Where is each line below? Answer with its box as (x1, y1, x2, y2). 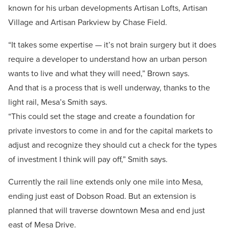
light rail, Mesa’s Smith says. (8, 96, 107, 108)
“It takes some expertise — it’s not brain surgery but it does (8, 39, 216, 51)
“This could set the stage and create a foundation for (8, 110, 195, 123)
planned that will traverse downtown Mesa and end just (8, 204, 205, 217)
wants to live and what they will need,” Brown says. (8, 67, 190, 80)
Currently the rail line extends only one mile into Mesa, (8, 176, 203, 188)
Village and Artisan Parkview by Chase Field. (8, 16, 167, 29)
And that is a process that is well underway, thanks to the (8, 82, 210, 94)
